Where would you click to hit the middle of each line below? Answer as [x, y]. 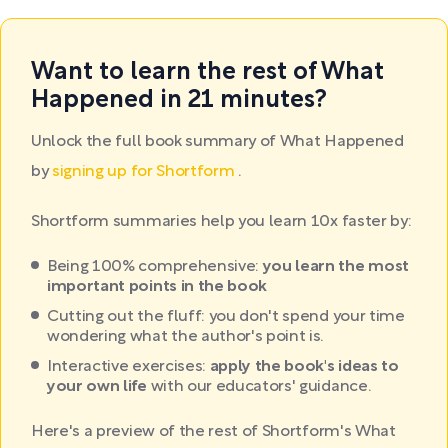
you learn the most [335, 267]
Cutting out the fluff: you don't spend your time [226, 317]
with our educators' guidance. [260, 387]
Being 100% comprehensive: [155, 267]
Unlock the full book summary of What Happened [217, 142]
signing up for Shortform [145, 172]
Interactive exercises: [128, 367]
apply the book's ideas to [304, 367]
